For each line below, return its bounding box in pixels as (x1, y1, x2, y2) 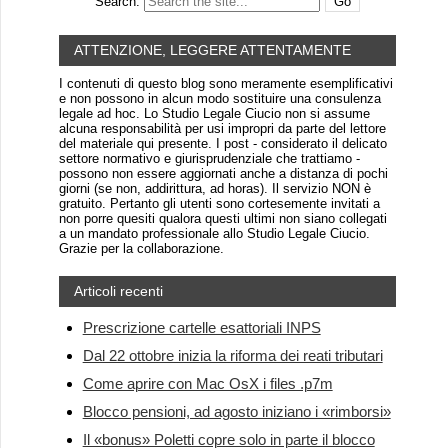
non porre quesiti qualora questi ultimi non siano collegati (58, 211, 387, 227)
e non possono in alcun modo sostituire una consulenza (58, 91, 381, 107)
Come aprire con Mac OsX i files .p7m (82, 375, 333, 393)
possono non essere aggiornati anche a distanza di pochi (58, 166, 388, 182)
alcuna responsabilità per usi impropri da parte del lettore (58, 121, 386, 137)
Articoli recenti (73, 283, 163, 300)
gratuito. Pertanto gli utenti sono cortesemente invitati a (58, 196, 380, 212)
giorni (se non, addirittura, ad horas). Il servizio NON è (58, 181, 371, 197)
